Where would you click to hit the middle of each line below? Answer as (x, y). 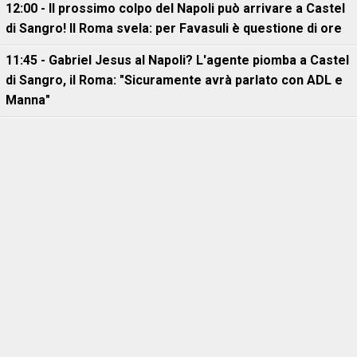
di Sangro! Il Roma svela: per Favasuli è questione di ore (174, 28)
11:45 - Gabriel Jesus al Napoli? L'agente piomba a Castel (177, 60)
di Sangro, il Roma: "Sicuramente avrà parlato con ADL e (174, 80)
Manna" (28, 100)
